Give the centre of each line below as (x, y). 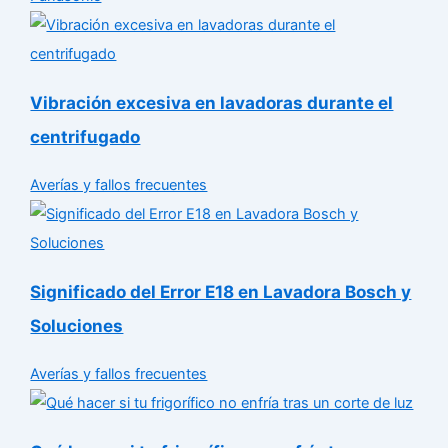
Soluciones (77, 326)
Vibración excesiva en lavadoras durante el (212, 103)
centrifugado (85, 137)
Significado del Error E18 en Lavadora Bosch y (221, 292)
